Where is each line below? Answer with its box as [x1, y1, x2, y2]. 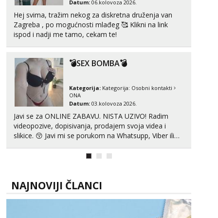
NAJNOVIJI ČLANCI [11, 179, 102, 192]
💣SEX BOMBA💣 [69, 58, 127, 69]
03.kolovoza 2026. [90, 100, 137, 107]
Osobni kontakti [131, 84, 172, 91]
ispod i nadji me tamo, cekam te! [14, 30, 117, 39]
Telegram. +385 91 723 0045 [47, 141, 104, 150]
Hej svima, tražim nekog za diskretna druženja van [14, 10, 172, 19]
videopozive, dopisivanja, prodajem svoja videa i [14, 121, 166, 130]
